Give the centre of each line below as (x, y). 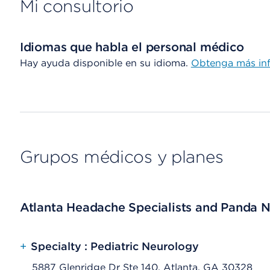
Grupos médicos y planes (121, 157)
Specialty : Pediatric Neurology (115, 246)
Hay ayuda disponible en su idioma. (105, 63)
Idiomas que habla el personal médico (132, 47)
